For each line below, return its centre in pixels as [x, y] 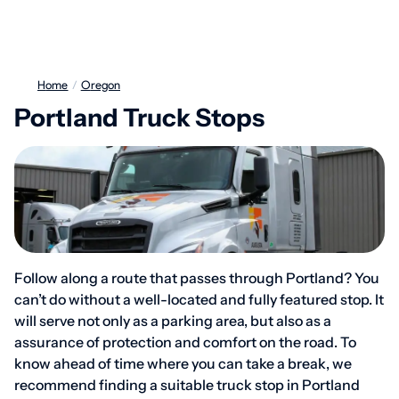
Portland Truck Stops [139, 118]
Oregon [106, 85]
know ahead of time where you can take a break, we [183, 363]
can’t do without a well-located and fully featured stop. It [199, 299]
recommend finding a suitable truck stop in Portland [187, 385]
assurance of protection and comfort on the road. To [185, 342]
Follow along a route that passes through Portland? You [197, 278]
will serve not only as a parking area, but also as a [173, 321]
